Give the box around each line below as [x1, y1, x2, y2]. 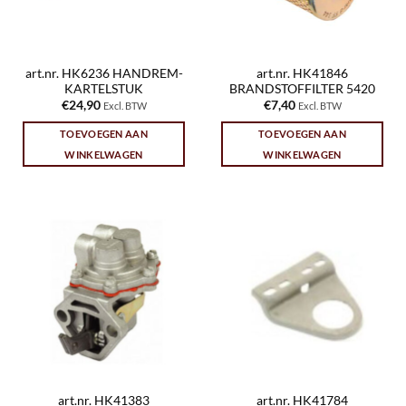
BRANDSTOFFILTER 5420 [229, 81, 375, 96]
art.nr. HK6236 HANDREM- [24, 65, 183, 81]
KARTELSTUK [64, 81, 143, 96]
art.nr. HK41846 [256, 65, 348, 81]
